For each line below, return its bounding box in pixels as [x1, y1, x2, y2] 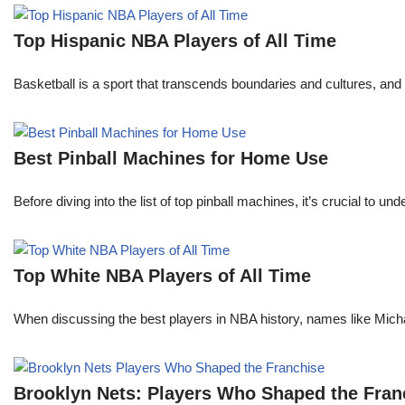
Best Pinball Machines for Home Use [14, 148, 328, 169]
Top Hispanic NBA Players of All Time [14, 31, 336, 52]
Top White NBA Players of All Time [14, 266, 311, 287]
